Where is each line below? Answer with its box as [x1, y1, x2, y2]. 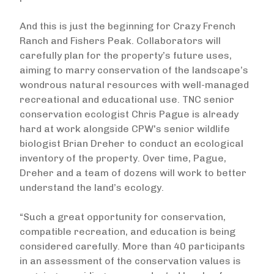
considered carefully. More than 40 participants [20, 240, 245, 252]
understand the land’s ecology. [20, 182, 164, 193]
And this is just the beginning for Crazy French [20, 20, 235, 32]
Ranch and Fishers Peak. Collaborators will [20, 35, 221, 46]
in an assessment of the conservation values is [20, 255, 241, 267]
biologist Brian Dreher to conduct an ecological [20, 138, 243, 149]
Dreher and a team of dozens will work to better [20, 167, 246, 179]
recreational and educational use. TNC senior [20, 94, 234, 105]
